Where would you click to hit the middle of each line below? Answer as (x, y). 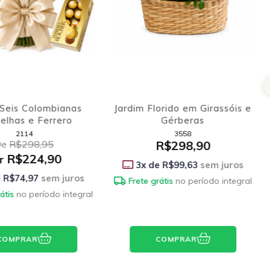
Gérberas (183, 120)
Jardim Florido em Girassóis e (183, 108)
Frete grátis (151, 181)
